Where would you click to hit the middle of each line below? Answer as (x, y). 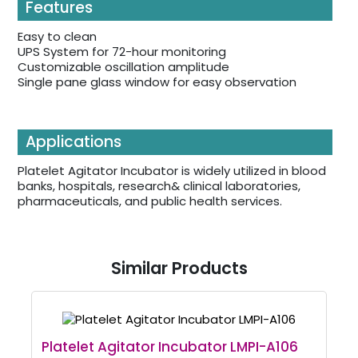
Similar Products (179, 268)
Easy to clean (57, 36)
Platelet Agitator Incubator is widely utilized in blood (172, 170)
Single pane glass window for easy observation (157, 82)
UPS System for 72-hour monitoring (122, 51)
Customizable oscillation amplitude (123, 66)
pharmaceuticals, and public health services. (150, 201)
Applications (74, 141)
